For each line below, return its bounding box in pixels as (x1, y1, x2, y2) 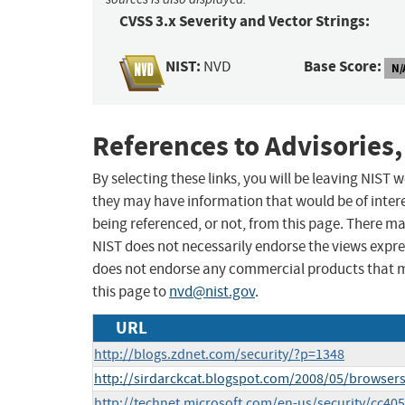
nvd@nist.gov (169, 282, 255, 302)
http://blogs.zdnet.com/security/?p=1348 (94, 345, 344, 364)
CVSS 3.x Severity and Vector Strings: (119, 11, 370, 33)
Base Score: (304, 56, 382, 78)
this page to (92, 282, 169, 302)
